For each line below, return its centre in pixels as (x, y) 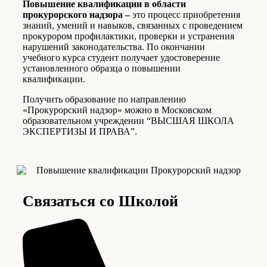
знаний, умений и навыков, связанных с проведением (133, 25)
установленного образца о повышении (102, 68)
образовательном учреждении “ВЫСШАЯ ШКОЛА (128, 120)
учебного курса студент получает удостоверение (121, 57)
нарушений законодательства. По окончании (114, 46)
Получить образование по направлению (104, 99)
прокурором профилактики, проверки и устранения (128, 36)
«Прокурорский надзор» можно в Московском (117, 110)
